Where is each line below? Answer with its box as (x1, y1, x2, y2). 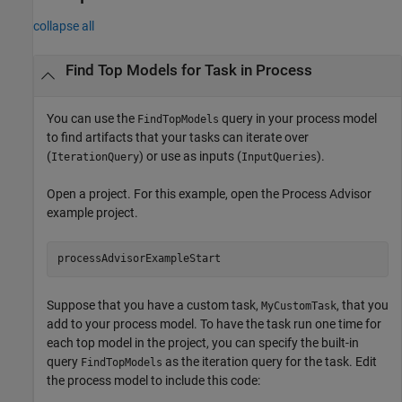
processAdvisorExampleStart (57, 252, 221, 265)
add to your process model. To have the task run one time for (47, 316, 381, 331)
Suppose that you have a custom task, (47, 297, 261, 312)
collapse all (33, 19, 94, 34)
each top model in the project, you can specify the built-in (47, 335, 359, 350)
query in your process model (219, 110, 377, 126)
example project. (47, 205, 138, 220)
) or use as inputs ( (139, 148, 241, 163)
